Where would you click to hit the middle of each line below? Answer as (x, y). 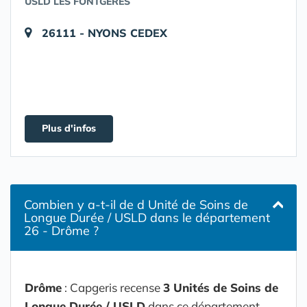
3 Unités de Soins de (221, 287)
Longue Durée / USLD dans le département (147, 218)
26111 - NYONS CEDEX (105, 33)
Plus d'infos (69, 128)
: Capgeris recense (112, 287)
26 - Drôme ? (61, 231)
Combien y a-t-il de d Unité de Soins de (136, 205)
